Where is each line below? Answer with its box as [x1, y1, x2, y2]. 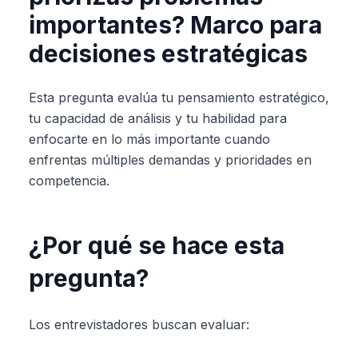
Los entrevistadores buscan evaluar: [29, 316, 249, 332]
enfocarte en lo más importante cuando [29, 131, 270, 147]
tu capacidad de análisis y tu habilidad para [29, 110, 287, 126]
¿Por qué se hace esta [29, 231, 284, 260]
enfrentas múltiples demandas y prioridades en [29, 152, 312, 168]
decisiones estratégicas [29, 39, 308, 68]
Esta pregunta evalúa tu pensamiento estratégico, [29, 89, 329, 105]
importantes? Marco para [29, 10, 322, 39]
